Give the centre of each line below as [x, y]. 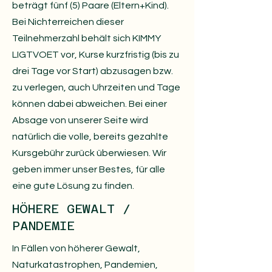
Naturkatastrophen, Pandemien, [85, 265]
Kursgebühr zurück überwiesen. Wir [89, 153]
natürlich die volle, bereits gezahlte [90, 137]
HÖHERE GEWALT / [71, 209]
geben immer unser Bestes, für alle [89, 169]
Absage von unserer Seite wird [80, 120]
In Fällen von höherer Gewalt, [76, 248]
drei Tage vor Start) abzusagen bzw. [93, 71]
